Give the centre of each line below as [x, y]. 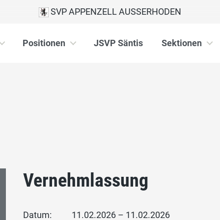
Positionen [44, 43]
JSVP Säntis [118, 43]
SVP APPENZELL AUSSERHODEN [115, 12]
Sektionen [182, 43]
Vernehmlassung [86, 180]
